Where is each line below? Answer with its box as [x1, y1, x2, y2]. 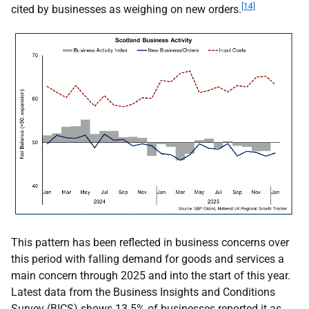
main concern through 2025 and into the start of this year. [11, 268, 290, 282]
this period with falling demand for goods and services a [11, 252, 284, 266]
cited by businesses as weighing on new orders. [11, 3, 241, 16]
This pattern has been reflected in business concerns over [11, 235, 289, 249]
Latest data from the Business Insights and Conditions [11, 285, 275, 299]
